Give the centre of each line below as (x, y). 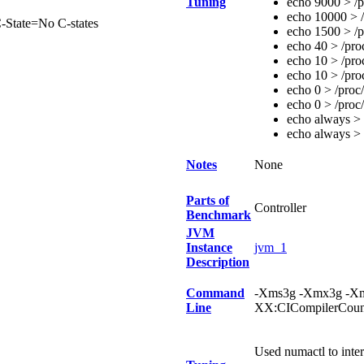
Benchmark (219, 215)
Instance (209, 247)
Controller (280, 208)
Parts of (208, 200)
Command (215, 293)
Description (218, 262)
